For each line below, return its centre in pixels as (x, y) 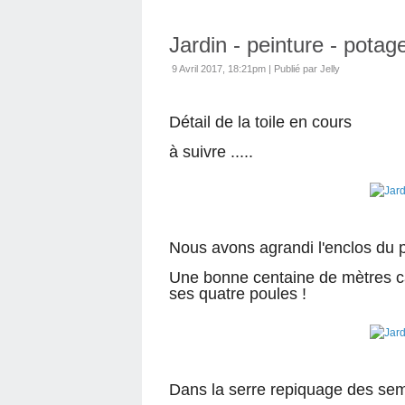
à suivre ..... (211, 152)
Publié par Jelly (307, 69)
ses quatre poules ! (238, 294)
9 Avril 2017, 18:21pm (219, 69)
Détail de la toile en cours (260, 122)
